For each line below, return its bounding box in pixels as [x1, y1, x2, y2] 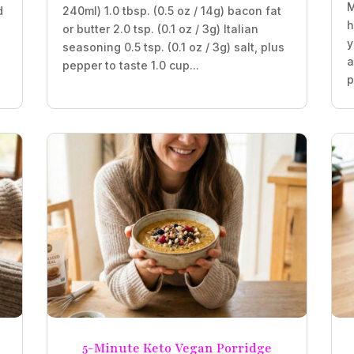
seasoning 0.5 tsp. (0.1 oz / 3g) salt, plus [62, 40, 284, 54]
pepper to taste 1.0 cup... [62, 58, 199, 72]
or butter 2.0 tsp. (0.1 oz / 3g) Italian [62, 21, 258, 36]
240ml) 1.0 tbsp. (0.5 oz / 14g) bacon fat [62, 3, 281, 17]
